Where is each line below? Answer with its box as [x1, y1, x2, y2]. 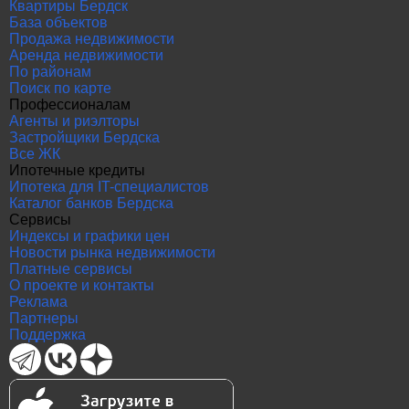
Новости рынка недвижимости [9, 245, 215, 260]
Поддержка [9, 327, 86, 342]
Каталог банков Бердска [9, 195, 173, 211]
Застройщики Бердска [9, 130, 160, 145]
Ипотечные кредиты [9, 163, 145, 178]
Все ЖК [9, 146, 60, 162]
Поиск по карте [9, 80, 111, 96]
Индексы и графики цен [9, 228, 170, 244]
